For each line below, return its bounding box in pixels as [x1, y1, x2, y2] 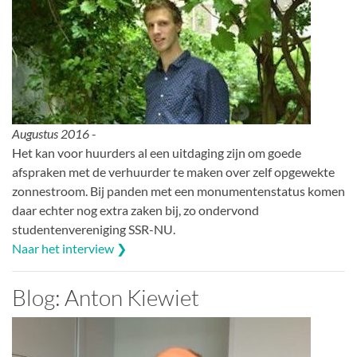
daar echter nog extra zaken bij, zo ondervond [12, 202, 259, 218]
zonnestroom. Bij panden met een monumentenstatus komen [12, 183, 345, 198]
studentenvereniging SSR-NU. [12, 222, 175, 237]
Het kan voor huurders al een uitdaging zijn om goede [12, 145, 301, 160]
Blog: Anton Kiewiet [12, 284, 199, 311]
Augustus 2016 [12, 126, 89, 141]
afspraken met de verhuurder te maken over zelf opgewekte [12, 164, 335, 179]
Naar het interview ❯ [12, 241, 127, 256]
